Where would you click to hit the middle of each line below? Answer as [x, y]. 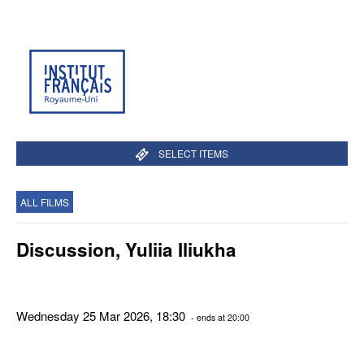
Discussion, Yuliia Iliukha [126, 249]
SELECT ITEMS [193, 153]
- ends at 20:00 [219, 317]
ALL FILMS [45, 202]
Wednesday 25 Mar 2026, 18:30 [102, 315]
